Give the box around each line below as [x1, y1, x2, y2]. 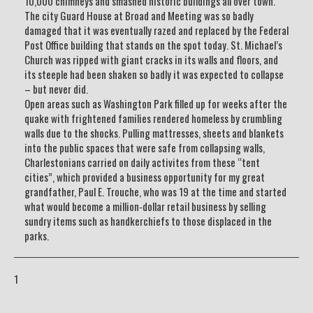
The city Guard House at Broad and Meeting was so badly [24, 8, 254, 23]
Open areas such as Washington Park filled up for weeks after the [24, 96, 287, 111]
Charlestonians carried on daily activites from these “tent [24, 154, 260, 170]
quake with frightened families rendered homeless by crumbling [24, 110, 282, 126]
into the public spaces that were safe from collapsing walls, [24, 140, 265, 155]
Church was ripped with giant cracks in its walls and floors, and [24, 52, 278, 67]
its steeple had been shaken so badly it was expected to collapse [24, 66, 284, 82]
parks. [24, 228, 49, 243]
